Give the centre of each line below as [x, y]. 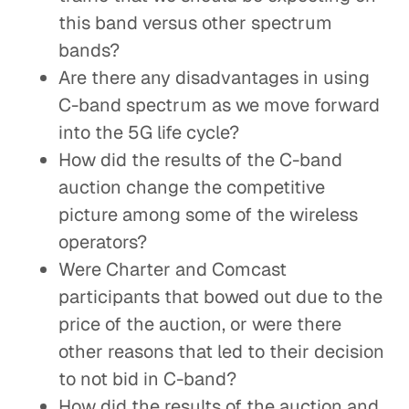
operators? [103, 242]
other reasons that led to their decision [221, 351]
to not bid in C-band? [147, 379]
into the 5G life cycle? [149, 132]
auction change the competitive [192, 187]
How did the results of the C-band [200, 160]
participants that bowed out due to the [220, 297]
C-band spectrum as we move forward [219, 105]
